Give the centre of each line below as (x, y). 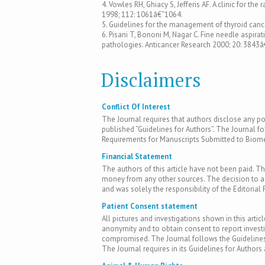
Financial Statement (137, 156)
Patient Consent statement (150, 206)
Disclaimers (151, 80)
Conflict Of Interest (136, 107)
